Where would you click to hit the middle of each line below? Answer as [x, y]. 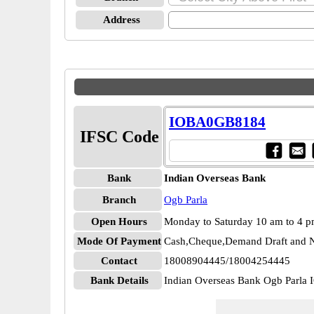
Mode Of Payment [119, 241]
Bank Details [119, 280]
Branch [119, 200]
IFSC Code [119, 137]
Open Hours [119, 221]
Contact [119, 261]
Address [121, 20]
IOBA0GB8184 [217, 122]
